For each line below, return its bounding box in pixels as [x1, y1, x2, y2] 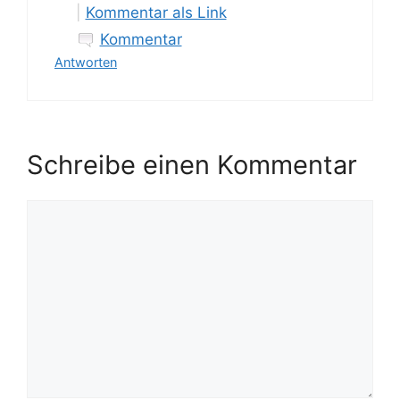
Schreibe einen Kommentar [27, 149, 357, 180]
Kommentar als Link [85, 3, 227, 21]
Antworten [54, 54, 117, 70]
